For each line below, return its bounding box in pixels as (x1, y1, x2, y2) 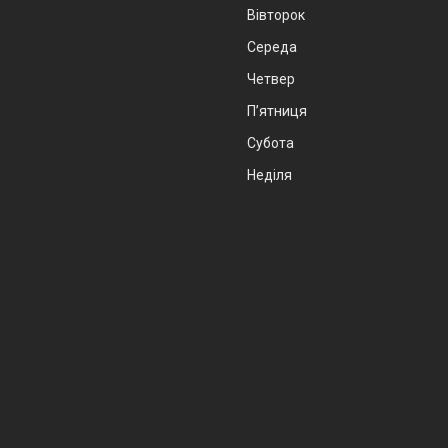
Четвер (247, 70, 295, 87)
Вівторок (247, 6, 305, 23)
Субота (247, 134, 294, 151)
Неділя (247, 166, 292, 183)
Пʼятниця (247, 102, 307, 119)
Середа (247, 38, 297, 55)
